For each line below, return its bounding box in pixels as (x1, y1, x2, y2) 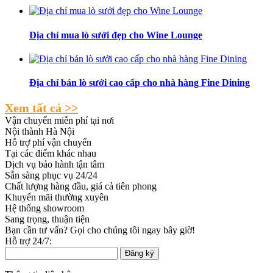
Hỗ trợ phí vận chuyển (5, 137, 91, 148)
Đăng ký (125, 249, 154, 258)
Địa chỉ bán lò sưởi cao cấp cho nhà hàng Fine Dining (29, 77, 250, 88)
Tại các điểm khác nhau (5, 148, 96, 159)
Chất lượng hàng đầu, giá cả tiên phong (5, 181, 157, 192)
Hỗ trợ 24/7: (5, 236, 54, 247)
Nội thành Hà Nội (5, 126, 74, 137)
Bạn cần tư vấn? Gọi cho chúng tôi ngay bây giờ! (5, 225, 195, 236)
